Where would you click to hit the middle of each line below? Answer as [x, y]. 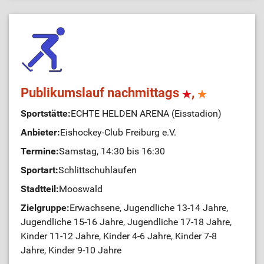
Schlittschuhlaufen [98, 170]
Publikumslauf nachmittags [101, 93]
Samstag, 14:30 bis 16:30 [112, 151]
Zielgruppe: [45, 208]
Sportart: [39, 170]
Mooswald [81, 189]
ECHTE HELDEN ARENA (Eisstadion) [146, 114]
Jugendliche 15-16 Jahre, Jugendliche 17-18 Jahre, [126, 222]
